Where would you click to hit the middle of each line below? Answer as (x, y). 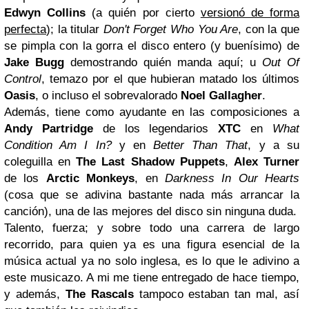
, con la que (269, 29)
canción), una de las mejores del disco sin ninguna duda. (150, 211)
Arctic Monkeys (90, 178)
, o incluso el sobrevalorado (108, 96)
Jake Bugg (34, 62)
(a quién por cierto (143, 13)
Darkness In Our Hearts (232, 178)
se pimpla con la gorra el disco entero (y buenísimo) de (152, 46)
